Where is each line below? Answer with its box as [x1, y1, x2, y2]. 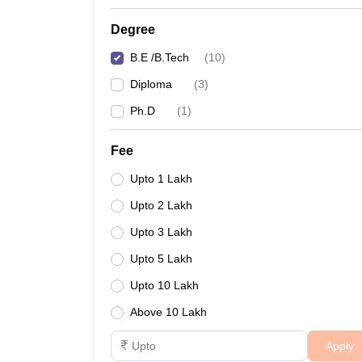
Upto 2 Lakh [130, 199, 192, 212]
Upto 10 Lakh [130, 279, 199, 292]
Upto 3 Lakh [130, 225, 192, 238]
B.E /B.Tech [130, 51, 189, 64]
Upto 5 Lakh [130, 252, 192, 265]
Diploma [130, 78, 172, 90]
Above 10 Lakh [130, 305, 207, 318]
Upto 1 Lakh [130, 172, 192, 185]
